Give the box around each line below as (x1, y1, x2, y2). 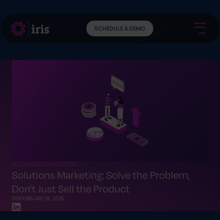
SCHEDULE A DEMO (94, 25, 145, 32)
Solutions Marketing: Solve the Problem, (12, 167, 190, 183)
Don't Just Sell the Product (12, 181, 130, 196)
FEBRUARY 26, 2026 (20, 195, 64, 202)
